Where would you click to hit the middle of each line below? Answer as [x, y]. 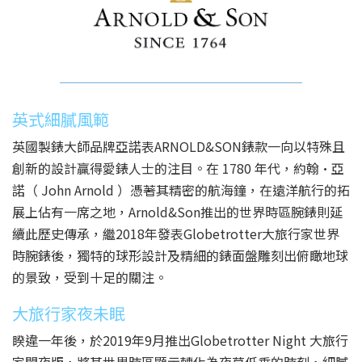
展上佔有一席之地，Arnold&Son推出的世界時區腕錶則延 [177, 212]
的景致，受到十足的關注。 [90, 277]
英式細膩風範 [61, 119]
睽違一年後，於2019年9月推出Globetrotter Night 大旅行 [180, 340]
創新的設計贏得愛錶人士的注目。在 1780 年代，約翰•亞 [178, 168]
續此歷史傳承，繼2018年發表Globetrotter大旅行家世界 [176, 234]
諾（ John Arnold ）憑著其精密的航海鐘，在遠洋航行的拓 [181, 190]
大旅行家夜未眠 [69, 313]
